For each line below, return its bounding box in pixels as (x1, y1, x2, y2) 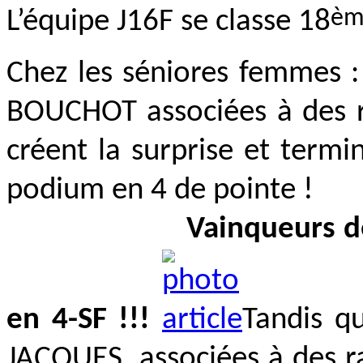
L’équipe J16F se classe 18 (6, 6, 331, 38)
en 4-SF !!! (6, 304, 162, 336)
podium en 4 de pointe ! (6, 174, 314, 207)
